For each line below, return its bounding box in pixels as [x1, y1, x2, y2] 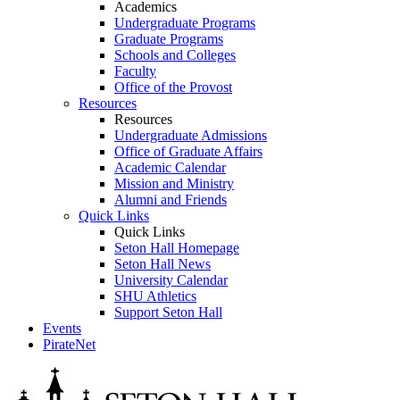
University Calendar [114, 272, 228, 287]
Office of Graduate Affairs [114, 144, 262, 159]
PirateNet [43, 337, 96, 352]
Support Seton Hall [114, 304, 222, 320]
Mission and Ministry [114, 176, 234, 191]
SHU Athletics [114, 288, 196, 304]
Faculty [114, 63, 156, 79]
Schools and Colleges [114, 47, 236, 62]
